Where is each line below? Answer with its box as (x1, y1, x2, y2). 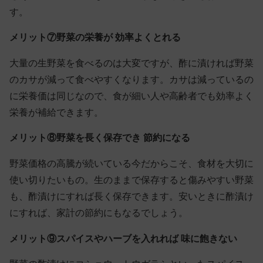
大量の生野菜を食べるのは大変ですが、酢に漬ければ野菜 (9, 58, 254, 68)
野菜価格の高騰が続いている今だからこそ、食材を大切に (9, 158, 254, 168)
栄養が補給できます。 (9, 107, 103, 117)
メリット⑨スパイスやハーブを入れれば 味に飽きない (9, 233, 237, 244)
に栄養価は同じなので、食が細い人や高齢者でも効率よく (9, 90, 254, 101)
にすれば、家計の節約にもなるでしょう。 (9, 207, 188, 218)
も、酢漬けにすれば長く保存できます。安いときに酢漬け (9, 191, 254, 201)
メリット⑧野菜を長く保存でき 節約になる (9, 133, 190, 143)
